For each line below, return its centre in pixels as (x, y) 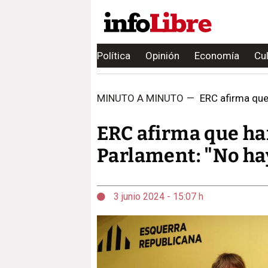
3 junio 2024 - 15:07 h (157, 197)
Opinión (162, 56)
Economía (217, 56)
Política (114, 56)
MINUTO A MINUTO (140, 98)
